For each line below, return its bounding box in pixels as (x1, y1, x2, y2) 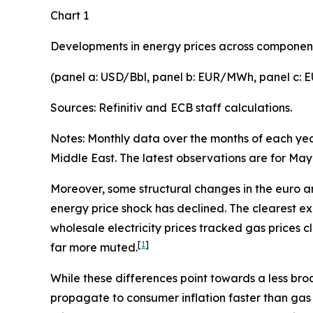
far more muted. (50, 240, 138, 254)
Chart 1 (50, 8, 89, 22)
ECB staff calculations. (170, 100, 292, 115)
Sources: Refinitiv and (50, 100, 167, 115)
